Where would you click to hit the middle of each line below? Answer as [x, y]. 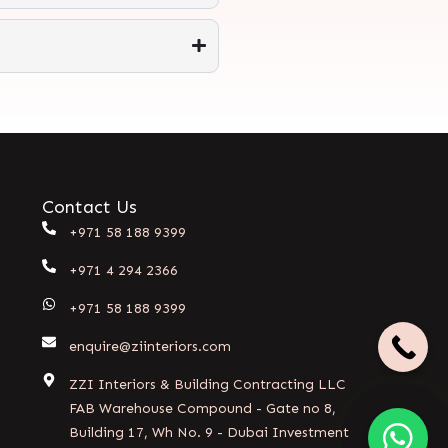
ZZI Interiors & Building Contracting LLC [207, 384]
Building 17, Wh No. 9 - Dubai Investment [208, 432]
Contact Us [89, 206]
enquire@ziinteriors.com [149, 346]
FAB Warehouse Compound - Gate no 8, [202, 408]
